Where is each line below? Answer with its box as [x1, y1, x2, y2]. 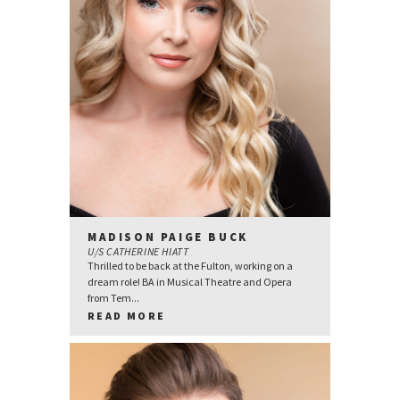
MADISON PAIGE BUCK [87, 229, 248, 245]
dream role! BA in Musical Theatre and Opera [87, 274, 292, 288]
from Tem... [87, 290, 139, 304]
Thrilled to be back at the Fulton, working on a [87, 258, 293, 272]
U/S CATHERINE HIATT [87, 244, 189, 258]
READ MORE [87, 308, 166, 322]
